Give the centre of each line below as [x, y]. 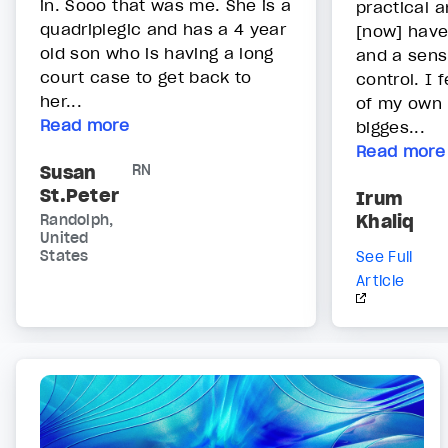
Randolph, [77, 220]
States [64, 256]
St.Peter [79, 196]
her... [61, 101]
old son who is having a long [157, 53]
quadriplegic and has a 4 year [163, 29]
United [64, 238]
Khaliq [385, 222]
